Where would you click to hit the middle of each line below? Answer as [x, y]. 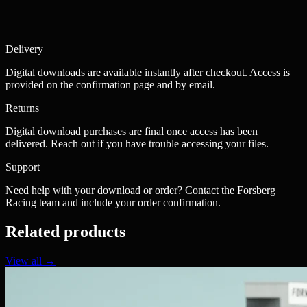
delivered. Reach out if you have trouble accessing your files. [137, 144]
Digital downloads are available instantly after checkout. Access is [148, 73]
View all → [30, 260]
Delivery [24, 49]
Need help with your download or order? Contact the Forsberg [140, 191]
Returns [22, 108]
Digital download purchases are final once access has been [132, 132]
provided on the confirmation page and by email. [110, 85]
